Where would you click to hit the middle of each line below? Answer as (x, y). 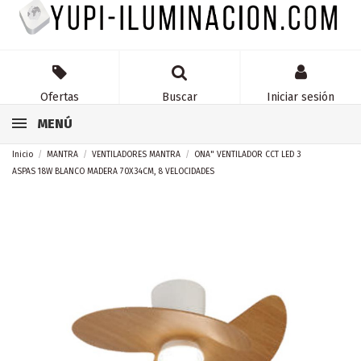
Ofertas (59, 98)
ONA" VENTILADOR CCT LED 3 (248, 154)
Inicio (23, 154)
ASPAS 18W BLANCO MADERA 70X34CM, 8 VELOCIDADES (113, 171)
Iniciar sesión (301, 98)
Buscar (179, 98)
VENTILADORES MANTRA (137, 154)
